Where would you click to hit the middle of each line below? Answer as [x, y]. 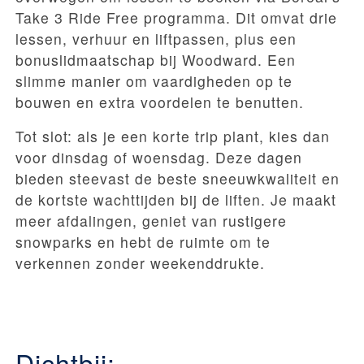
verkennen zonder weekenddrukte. [140, 262]
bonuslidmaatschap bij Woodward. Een [156, 59]
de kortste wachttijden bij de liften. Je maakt [176, 199]
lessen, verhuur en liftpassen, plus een [156, 38]
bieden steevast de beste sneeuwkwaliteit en [178, 178]
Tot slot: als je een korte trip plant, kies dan [173, 136]
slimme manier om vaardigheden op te [154, 80]
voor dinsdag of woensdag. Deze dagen [159, 157]
